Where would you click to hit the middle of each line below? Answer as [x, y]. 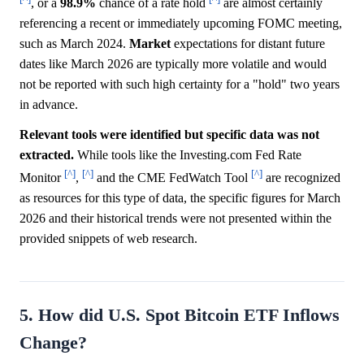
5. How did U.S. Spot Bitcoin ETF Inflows [180, 316]
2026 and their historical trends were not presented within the [175, 219]
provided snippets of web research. [108, 239]
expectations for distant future [248, 44]
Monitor [42, 178]
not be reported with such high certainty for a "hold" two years [180, 84]
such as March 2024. [74, 44]
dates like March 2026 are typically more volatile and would [173, 64]
